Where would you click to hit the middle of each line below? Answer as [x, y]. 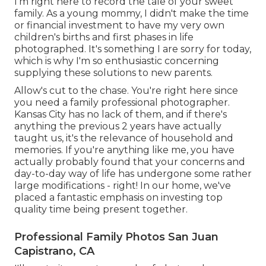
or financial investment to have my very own [119, 26]
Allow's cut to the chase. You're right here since [126, 91]
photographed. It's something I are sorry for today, [133, 49]
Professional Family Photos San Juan [116, 237]
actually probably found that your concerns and [130, 162]
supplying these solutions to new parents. [113, 73]
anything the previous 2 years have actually [118, 126]
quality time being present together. [101, 210]
